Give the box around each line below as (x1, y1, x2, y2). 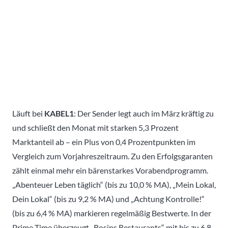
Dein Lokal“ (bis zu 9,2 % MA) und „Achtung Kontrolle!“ (12, 193, 205, 204)
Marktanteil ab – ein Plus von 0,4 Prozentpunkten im (12, 136, 195, 147)
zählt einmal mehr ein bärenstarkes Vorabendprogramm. (12, 165, 208, 175)
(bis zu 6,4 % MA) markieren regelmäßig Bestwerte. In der (12, 208, 211, 218)
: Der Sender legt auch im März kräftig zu (74, 108, 214, 118)
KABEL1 (44, 108, 74, 118)
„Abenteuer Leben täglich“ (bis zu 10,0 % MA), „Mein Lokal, (12, 179, 216, 189)
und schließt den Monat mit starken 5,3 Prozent (12, 122, 179, 132)
